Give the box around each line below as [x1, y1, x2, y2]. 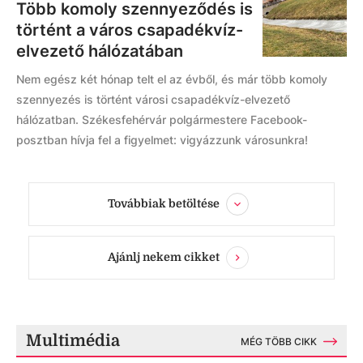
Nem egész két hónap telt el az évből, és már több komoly [16, 72, 327, 87]
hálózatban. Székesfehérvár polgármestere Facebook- [16, 113, 307, 127]
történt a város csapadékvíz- [16, 20, 243, 41]
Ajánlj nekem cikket [108, 250, 220, 264]
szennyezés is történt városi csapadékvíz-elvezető [16, 92, 290, 107]
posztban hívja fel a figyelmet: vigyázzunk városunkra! [16, 133, 308, 147]
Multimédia [26, 331, 120, 351]
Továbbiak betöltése [108, 197, 220, 211]
